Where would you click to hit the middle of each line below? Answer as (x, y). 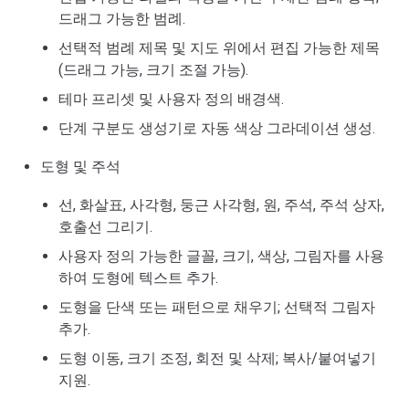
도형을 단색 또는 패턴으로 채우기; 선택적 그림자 (217, 307)
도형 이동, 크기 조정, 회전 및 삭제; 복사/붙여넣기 (217, 358)
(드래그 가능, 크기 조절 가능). (153, 70)
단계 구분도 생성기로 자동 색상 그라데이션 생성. (217, 128)
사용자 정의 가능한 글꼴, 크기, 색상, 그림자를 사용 (221, 256)
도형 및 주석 (80, 167)
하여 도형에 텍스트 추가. (138, 278)
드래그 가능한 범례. (122, 19)
